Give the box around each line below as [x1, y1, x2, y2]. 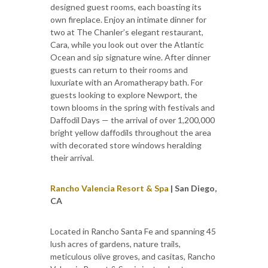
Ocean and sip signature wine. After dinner [50, 51, 211, 62]
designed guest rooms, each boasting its [50, 1, 202, 12]
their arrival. [50, 152, 94, 163]
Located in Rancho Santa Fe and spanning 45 [50, 226, 216, 236]
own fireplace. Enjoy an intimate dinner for [50, 14, 206, 25]
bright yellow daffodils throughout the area [50, 127, 211, 138]
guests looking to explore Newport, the [50, 89, 197, 100]
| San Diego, [169, 182, 217, 193]
